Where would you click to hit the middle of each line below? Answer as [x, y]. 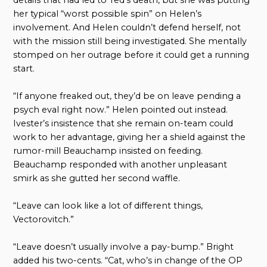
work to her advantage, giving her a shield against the [130, 137]
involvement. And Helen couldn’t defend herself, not [127, 27]
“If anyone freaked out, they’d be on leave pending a [127, 96]
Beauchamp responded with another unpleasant [120, 164]
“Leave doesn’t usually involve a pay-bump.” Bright [124, 246]
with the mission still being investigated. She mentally [130, 41]
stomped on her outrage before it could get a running [131, 55]
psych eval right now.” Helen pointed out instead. [121, 109]
